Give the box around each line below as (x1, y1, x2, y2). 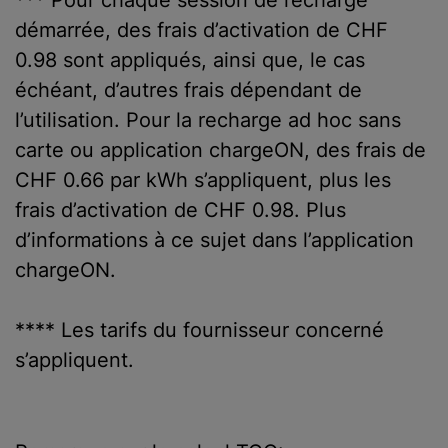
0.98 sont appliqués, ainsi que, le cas (15, 47, 365, 72)
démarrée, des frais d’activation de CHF (15, 17, 388, 42)
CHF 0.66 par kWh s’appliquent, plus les (15, 167, 391, 192)
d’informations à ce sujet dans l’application (15, 227, 414, 252)
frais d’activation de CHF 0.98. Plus (15, 197, 346, 222)
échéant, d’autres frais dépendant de (15, 77, 362, 102)
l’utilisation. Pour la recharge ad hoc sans (15, 107, 401, 132)
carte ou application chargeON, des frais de (15, 137, 426, 162)
